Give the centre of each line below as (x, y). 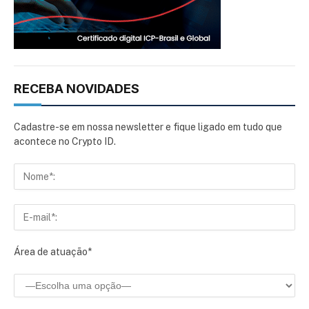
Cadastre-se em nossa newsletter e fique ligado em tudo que (148, 127)
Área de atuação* (53, 252)
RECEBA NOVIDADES (77, 89)
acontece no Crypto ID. (65, 142)
